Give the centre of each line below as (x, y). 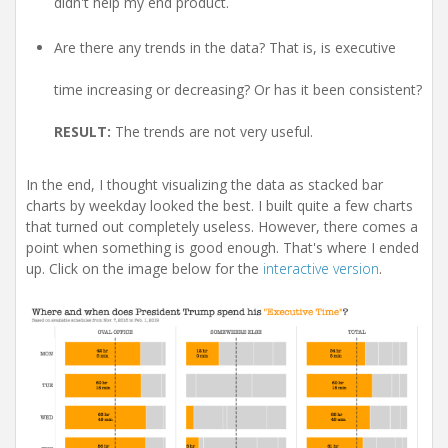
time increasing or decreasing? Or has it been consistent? (238, 89)
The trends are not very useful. (212, 131)
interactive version (321, 268)
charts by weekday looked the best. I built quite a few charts (219, 205)
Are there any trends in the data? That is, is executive (225, 47)
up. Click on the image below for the (144, 268)
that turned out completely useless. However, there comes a (222, 226)
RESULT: (82, 131)
